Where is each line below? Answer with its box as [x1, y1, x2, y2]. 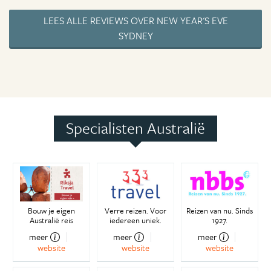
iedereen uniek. [109, 214, 162, 227]
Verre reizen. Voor [104, 204, 166, 217]
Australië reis [29, 214, 73, 227]
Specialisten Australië [66, 117, 205, 140]
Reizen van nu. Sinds [186, 204, 253, 217]
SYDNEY [118, 28, 153, 44]
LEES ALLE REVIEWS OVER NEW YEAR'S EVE [43, 13, 228, 28]
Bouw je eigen [27, 204, 75, 217]
